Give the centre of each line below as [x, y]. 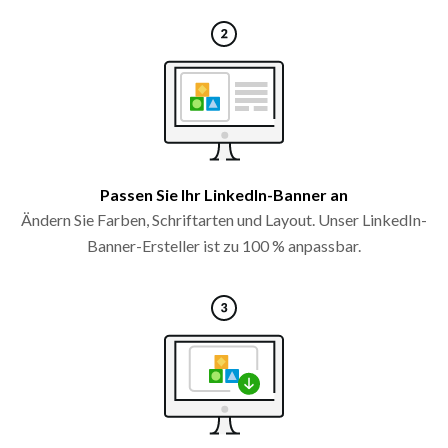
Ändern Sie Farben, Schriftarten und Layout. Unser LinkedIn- [224, 219]
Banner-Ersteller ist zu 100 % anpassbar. [224, 245]
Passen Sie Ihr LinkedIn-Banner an [224, 194]
